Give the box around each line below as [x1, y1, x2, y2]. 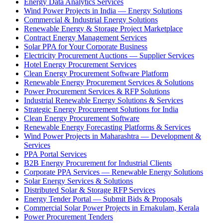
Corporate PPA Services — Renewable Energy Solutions [24, 168, 203, 177]
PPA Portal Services [24, 150, 87, 159]
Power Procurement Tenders [24, 213, 113, 222]
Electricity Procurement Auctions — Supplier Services [24, 51, 194, 60]
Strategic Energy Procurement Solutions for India [24, 105, 178, 114]
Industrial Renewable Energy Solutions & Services [24, 96, 183, 105]
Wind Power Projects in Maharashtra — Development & [24, 132, 201, 141]
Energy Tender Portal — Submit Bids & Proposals [24, 195, 182, 204]
